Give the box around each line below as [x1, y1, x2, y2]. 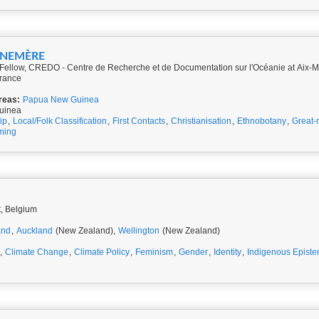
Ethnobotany [237, 116, 286, 126]
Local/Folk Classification [13, 116, 107, 126]
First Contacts [113, 116, 165, 126]
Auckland [16, 226, 53, 236]
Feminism [135, 247, 173, 257]
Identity [214, 247, 241, 257]
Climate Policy [74, 247, 130, 257]
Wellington [118, 226, 159, 236]
